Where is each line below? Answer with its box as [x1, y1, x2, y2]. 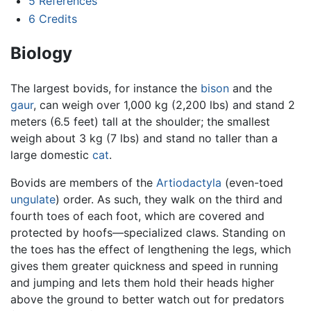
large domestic [10, 147, 92, 162]
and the [229, 81, 272, 95]
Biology [10, 42, 72, 63]
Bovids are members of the [10, 175, 156, 190]
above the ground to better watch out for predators [10, 292, 284, 306]
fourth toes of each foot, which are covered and [10, 208, 264, 223]
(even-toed [221, 175, 283, 190]
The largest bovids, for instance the [10, 81, 201, 95]
